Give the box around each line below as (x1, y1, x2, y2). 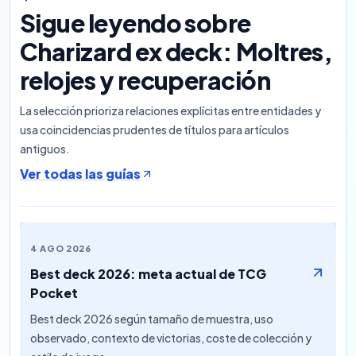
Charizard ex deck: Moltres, (20, 37, 333, 67)
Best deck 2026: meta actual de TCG (30, 265, 266, 282)
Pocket (30, 284, 78, 301)
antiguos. (20, 141, 70, 156)
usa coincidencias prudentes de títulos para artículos (20, 122, 289, 137)
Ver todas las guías (20, 165, 141, 182)
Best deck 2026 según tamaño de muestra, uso (30, 311, 273, 326)
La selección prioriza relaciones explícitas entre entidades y (20, 103, 321, 118)
